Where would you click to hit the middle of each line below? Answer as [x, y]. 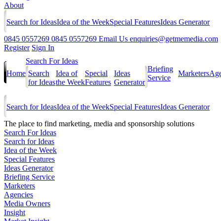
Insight [15, 212]
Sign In [43, 48]
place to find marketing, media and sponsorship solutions [105, 124]
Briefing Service [29, 177]
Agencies [18, 195]
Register [17, 48]
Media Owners [27, 203]
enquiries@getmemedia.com [174, 39]
